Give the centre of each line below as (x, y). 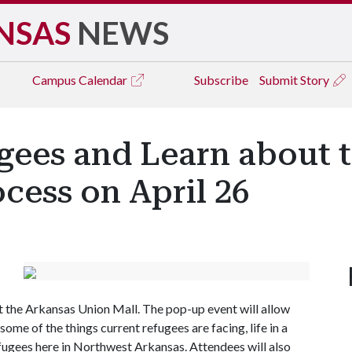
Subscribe (221, 80)
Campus (55, 80)
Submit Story (295, 80)
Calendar (104, 80)
